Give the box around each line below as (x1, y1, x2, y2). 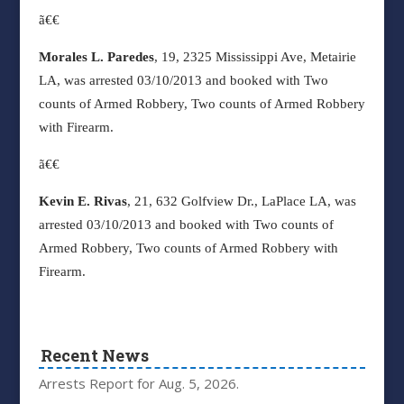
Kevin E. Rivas (38, 194, 127, 208)
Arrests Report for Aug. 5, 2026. (38, 374, 239, 393)
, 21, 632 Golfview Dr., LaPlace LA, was (126, 194, 356, 208)
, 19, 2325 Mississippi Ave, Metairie (153, 50, 356, 64)
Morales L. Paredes (38, 50, 154, 64)
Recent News (41, 344, 150, 366)
